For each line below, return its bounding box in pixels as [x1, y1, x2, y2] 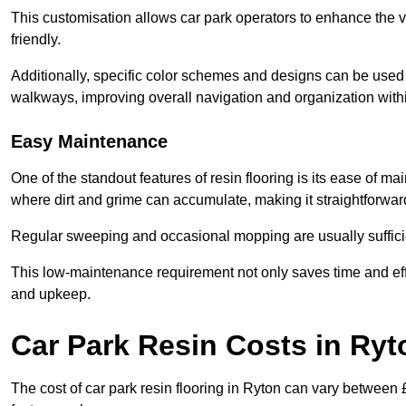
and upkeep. [11, 286, 91, 303]
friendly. [11, 32, 61, 48]
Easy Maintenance [11, 131, 168, 152]
